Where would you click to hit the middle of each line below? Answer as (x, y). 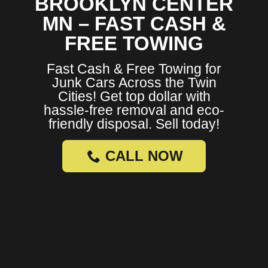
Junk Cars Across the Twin (134, 83)
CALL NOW (144, 156)
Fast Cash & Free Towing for (134, 69)
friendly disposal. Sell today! (134, 124)
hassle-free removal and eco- (134, 110)
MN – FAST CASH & (134, 24)
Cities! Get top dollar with (134, 97)
